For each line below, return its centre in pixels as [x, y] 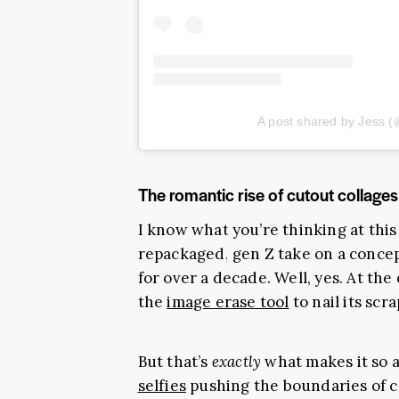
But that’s [175, 362]
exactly [236, 362]
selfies [162, 386]
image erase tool [228, 302]
